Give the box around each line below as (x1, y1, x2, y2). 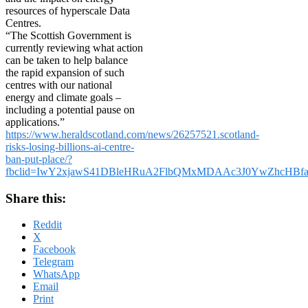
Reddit (33, 219, 62, 231)
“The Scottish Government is (5, 29, 131, 41)
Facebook (33, 243, 76, 256)
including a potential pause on (5, 103, 135, 115)
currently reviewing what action (5, 41, 143, 54)
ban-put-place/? (5, 153, 72, 165)
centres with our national (5, 78, 112, 91)
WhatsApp (33, 268, 80, 280)
